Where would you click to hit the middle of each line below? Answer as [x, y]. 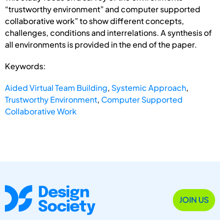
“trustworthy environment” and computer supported [103, 9]
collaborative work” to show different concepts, [95, 21]
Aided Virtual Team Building [56, 87]
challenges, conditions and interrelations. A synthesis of [108, 32]
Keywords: [25, 66]
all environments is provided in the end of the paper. [101, 44]
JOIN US [194, 200]
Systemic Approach [149, 87]
